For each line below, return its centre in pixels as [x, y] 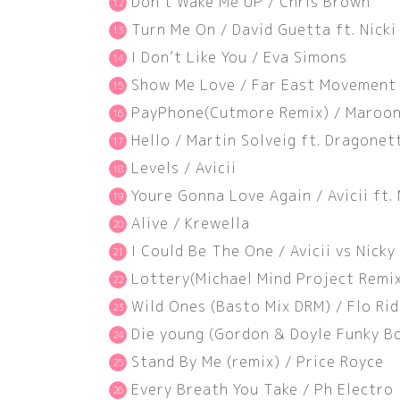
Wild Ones [171, 306]
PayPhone [168, 112]
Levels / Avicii [184, 167]
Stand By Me [179, 361]
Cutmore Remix [267, 112]
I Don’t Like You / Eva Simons [239, 57]
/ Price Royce [332, 361]
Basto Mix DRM [271, 306]
